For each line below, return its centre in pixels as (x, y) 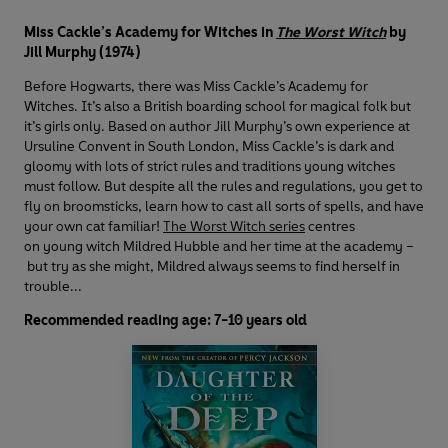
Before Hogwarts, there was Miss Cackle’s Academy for (196, 87)
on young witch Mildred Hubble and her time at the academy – (219, 247)
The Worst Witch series (234, 227)
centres (330, 227)
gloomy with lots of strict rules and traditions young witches (209, 167)
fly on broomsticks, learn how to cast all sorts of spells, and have (224, 207)
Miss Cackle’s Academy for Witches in (150, 33)
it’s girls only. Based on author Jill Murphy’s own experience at (217, 127)
